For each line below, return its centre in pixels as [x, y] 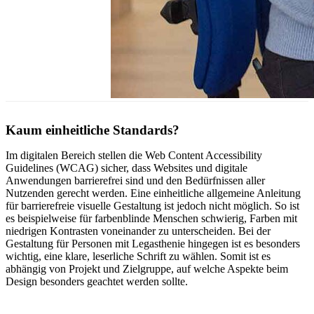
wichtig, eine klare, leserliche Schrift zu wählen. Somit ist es [138, 257]
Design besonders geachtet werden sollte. [97, 282]
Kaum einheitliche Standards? [94, 130]
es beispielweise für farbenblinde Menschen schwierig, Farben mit [151, 219]
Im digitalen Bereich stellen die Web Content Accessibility [134, 156]
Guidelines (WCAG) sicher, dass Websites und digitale [127, 168]
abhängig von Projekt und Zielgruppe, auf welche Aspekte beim [147, 269]
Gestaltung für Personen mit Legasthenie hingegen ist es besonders [153, 244]
